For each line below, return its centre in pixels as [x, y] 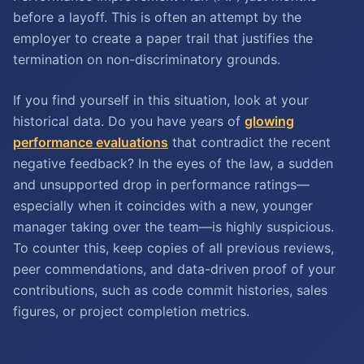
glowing [269, 121]
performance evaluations [91, 142]
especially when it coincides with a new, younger [163, 206]
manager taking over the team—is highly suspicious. [173, 227]
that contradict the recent [249, 142]
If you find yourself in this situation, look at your [161, 100]
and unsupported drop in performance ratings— [161, 184]
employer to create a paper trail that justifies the [163, 38]
